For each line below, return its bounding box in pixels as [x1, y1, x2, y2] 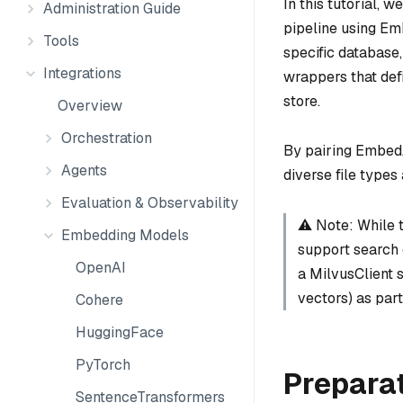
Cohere [76, 291, 123, 309]
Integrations [43, 64, 121, 83]
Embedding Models [61, 226, 189, 245]
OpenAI [76, 258, 126, 277]
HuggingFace [76, 323, 164, 342]
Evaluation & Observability [61, 193, 238, 212]
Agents [61, 161, 107, 180]
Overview [58, 96, 122, 115]
